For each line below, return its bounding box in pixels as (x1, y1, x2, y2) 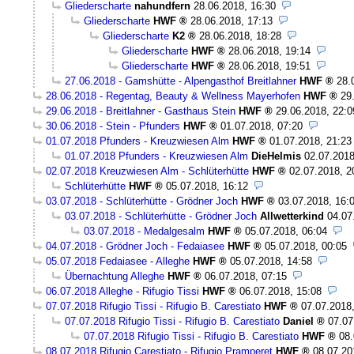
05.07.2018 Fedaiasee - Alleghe (46, 254, 190, 267)
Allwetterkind (260, 209, 324, 222)
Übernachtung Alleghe (65, 269, 164, 282)
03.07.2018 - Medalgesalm (84, 224, 205, 237)
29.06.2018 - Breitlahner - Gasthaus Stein (46, 104, 235, 117)
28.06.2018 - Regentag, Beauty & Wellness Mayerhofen (46, 89, 300, 102)
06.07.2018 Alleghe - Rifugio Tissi (46, 284, 199, 297)
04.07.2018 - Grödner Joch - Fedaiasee (46, 239, 224, 252)
